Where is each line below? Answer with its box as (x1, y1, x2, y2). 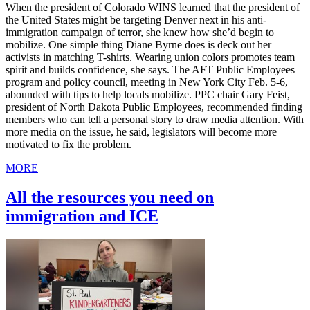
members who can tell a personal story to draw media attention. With (6, 113, 304, 126)
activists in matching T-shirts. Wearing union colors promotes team (6, 51, 295, 64)
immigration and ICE (6, 207, 158, 226)
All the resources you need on (6, 188, 214, 207)
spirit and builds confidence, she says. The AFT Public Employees (6, 64, 295, 76)
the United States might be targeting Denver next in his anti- (6, 14, 266, 26)
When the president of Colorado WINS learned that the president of (6, 1, 300, 14)
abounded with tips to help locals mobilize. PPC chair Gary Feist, (6, 89, 290, 101)
